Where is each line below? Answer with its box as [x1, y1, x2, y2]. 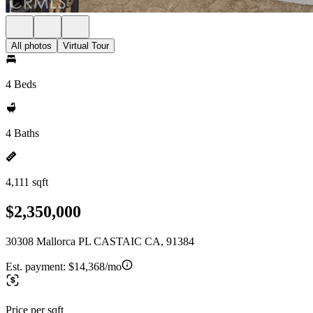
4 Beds [6, 78, 36, 90]
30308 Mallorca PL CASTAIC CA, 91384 [6, 235, 194, 247]
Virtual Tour [63, 41, 109, 51]
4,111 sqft [6, 176, 48, 188]
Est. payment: [6, 260, 68, 272]
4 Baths [6, 127, 39, 139]
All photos [11, 41, 52, 51]
